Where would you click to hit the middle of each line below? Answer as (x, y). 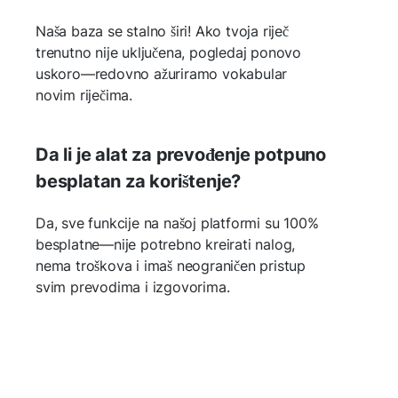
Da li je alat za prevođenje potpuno (181, 154)
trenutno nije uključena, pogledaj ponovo (169, 52)
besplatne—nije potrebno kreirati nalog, (166, 244)
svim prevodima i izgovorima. (133, 287)
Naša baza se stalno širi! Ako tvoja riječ (162, 31)
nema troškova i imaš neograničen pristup (171, 265)
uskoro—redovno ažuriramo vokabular (162, 73)
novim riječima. (84, 95)
